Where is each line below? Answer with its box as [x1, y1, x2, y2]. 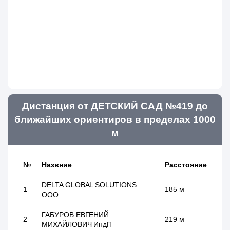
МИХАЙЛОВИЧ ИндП [42, 220, 112, 228]
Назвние [42, 161, 72, 169]
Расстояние [165, 161, 207, 169]
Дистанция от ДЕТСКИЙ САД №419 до [22, 101, 208, 111]
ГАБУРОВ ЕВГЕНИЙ [42, 210, 109, 219]
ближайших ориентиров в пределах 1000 [14, 114, 216, 125]
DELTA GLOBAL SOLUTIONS [42, 181, 137, 189]
